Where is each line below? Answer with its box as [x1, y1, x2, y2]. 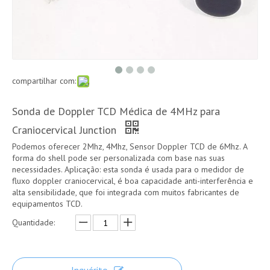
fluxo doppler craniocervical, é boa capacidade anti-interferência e [12, 175, 253, 186]
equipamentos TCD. [12, 198, 83, 209]
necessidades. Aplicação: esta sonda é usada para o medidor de [12, 164, 244, 175]
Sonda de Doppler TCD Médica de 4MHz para [12, 104, 220, 118]
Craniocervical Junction [12, 123, 119, 137]
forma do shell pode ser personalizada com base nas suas [12, 152, 225, 163]
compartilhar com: [12, 75, 76, 86]
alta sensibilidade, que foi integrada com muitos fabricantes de [12, 187, 239, 198]
